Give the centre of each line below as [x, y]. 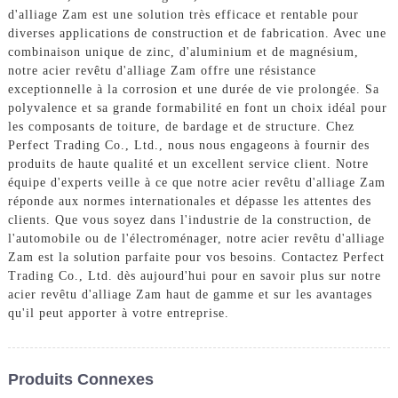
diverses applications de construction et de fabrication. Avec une [197, 33]
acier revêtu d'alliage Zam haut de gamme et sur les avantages [190, 294]
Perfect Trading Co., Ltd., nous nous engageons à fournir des [188, 145]
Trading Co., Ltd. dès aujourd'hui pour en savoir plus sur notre [194, 275]
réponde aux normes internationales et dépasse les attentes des [189, 201]
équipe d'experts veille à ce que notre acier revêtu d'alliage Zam [196, 182]
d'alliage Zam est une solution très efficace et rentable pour [183, 14]
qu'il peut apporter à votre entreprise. [118, 313]
